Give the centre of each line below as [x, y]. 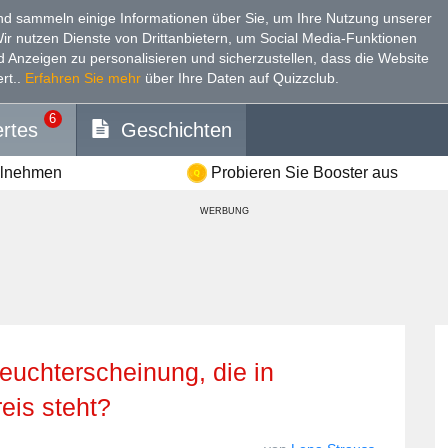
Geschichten [176, 129]
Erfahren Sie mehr [83, 77]
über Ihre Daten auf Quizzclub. [240, 77]
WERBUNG [224, 210]
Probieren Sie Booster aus [304, 172]
